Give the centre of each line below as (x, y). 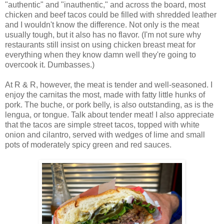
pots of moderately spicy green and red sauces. (89, 144)
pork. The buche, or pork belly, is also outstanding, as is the (109, 104)
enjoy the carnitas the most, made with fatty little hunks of (105, 94)
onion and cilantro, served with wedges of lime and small (105, 134)
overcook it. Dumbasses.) (51, 64)
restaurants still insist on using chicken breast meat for (100, 44)
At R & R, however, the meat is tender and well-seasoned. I (109, 84)
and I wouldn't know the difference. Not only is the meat (102, 24)
